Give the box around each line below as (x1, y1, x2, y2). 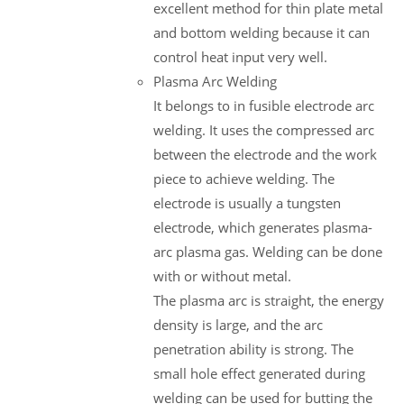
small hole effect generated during (153, 363, 365, 382)
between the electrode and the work (153, 144, 377, 163)
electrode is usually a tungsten (153, 193, 341, 212)
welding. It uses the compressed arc (153, 120, 374, 139)
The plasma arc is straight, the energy (153, 290, 384, 309)
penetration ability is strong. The (153, 339, 353, 358)
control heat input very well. (153, 47, 327, 66)
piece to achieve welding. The (153, 169, 335, 188)
